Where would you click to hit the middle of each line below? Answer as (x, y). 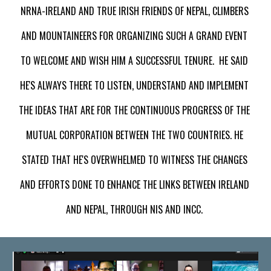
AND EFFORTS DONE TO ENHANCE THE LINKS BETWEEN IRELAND (134, 184)
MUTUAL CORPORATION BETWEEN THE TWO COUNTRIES (128, 135)
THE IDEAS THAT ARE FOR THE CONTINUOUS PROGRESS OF (126, 110)
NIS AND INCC (175, 209)
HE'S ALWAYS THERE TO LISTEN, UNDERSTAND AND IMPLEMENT (134, 85)
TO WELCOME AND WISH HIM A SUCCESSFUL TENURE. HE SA (130, 60)
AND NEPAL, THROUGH (108, 209)
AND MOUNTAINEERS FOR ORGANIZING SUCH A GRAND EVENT (134, 36)
